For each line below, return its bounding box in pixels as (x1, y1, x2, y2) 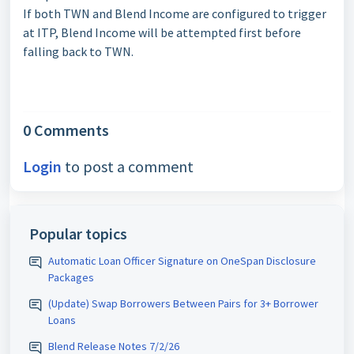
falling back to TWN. (23, 43, 134, 59)
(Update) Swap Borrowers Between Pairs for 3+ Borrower (48, 296, 318, 311)
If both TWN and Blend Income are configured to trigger (23, 6, 326, 21)
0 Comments (23, 120, 109, 140)
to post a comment (62, 156, 194, 176)
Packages (48, 270, 94, 284)
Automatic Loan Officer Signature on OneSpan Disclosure (48, 254, 316, 268)
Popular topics (29, 224, 127, 243)
